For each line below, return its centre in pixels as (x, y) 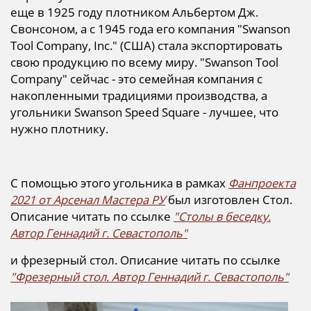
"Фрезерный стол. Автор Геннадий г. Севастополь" (150, 277)
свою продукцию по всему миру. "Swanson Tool (144, 62)
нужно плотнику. (59, 129)
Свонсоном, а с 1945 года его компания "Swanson (150, 29)
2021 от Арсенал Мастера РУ (88, 200)
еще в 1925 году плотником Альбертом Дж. (134, 12)
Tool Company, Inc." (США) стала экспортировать (146, 46)
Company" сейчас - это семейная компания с (136, 79)
